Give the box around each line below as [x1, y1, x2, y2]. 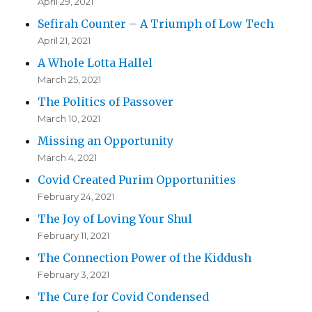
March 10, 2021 [38, 113, 101, 125]
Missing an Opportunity [38, 134, 174, 148]
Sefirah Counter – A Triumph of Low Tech [38, 17, 274, 31]
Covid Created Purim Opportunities [38, 173, 237, 187]
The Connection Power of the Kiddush [38, 251, 252, 265]
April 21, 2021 [38, 35, 91, 47]
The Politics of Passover [38, 95, 174, 109]
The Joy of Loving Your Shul [38, 212, 193, 226]
